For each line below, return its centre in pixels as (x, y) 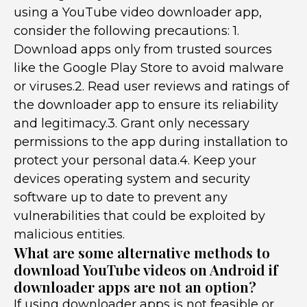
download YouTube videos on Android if (146, 269)
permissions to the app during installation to (151, 142)
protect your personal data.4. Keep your (135, 160)
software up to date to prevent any (121, 197)
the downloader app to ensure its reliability (146, 105)
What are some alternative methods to (142, 252)
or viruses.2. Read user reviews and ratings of (151, 86)
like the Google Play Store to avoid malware (149, 68)
